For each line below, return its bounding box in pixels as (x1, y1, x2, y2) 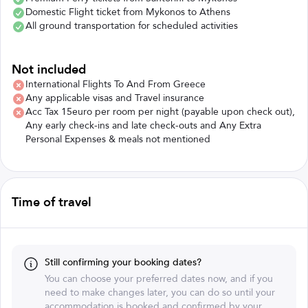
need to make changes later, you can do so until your (45, 285, 275, 299)
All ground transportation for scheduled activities (25, 19, 238, 32)
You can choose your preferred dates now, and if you (45, 272, 273, 285)
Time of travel (12, 193, 91, 211)
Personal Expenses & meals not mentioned (25, 132, 210, 146)
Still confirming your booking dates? (45, 255, 201, 269)
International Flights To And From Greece (25, 77, 206, 91)
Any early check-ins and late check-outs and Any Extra (25, 118, 261, 132)
